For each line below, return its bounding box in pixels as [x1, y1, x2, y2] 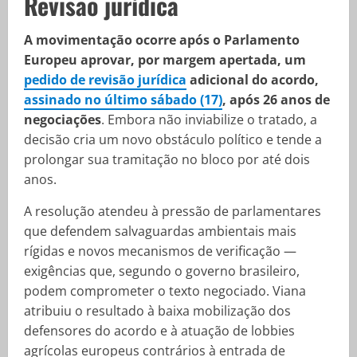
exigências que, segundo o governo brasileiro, [24, 262, 300, 280]
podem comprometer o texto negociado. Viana [24, 282, 306, 300]
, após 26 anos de [222, 91, 330, 108]
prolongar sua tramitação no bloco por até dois [24, 151, 310, 168]
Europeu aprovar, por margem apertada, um [24, 51, 306, 69]
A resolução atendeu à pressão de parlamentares [24, 202, 321, 220]
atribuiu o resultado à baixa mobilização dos [24, 302, 291, 320]
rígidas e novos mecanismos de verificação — [24, 242, 296, 260]
